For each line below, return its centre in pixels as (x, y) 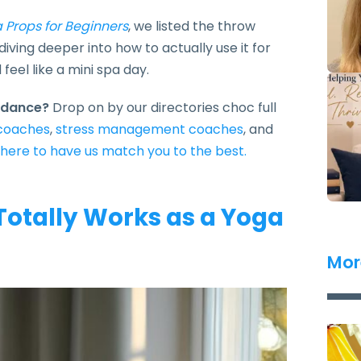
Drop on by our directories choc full (164, 108)
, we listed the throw (192, 26)
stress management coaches (149, 129)
